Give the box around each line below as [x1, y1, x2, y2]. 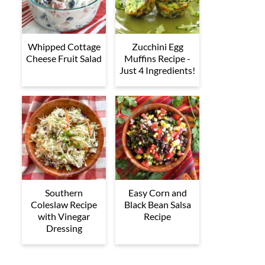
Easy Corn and [128, 187, 187, 199]
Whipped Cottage [27, 41, 101, 53]
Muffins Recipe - [124, 53, 190, 64]
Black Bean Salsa [124, 199, 191, 211]
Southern [45, 187, 83, 199]
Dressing [46, 222, 82, 234]
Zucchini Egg [131, 41, 183, 53]
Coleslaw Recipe [31, 199, 97, 211]
